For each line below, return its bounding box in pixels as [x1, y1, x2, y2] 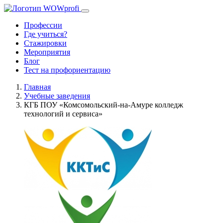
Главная [24, 83, 51, 91]
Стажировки [24, 39, 67, 47]
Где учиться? [24, 30, 67, 38]
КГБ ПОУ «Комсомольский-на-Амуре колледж [24, 101, 183, 109]
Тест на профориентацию [24, 66, 111, 74]
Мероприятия [24, 48, 70, 56]
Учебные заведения [24, 92, 90, 100]
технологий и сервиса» [24, 110, 103, 118]
